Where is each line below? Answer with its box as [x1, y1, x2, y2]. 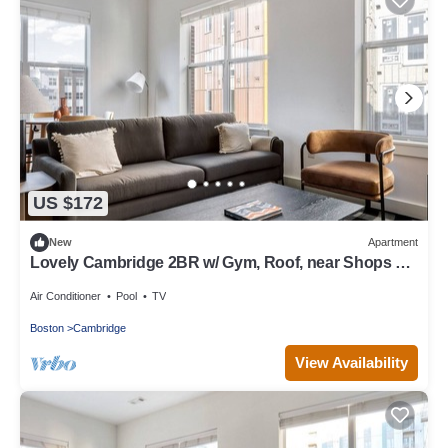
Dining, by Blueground [30, 271, 196, 289]
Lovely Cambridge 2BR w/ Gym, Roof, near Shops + [30, 253, 404, 271]
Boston [30, 321, 64, 334]
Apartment [368, 236, 418, 249]
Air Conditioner [30, 289, 101, 302]
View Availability [295, 353, 408, 371]
